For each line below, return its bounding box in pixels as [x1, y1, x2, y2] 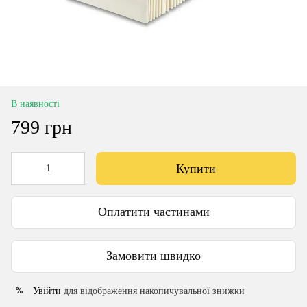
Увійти [33, 285, 61, 296]
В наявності [11, 98, 60, 109]
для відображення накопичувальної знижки [61, 285, 245, 296]
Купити [176, 161, 216, 175]
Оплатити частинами [97, 205, 210, 219]
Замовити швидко [106, 249, 201, 263]
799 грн [11, 116, 72, 138]
